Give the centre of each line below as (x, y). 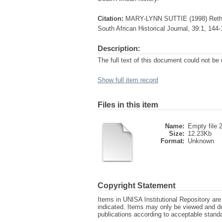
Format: (172, 141)
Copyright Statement (137, 186)
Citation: (111, 19)
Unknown (201, 141)
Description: (119, 48)
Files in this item (128, 105)
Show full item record (128, 80)
